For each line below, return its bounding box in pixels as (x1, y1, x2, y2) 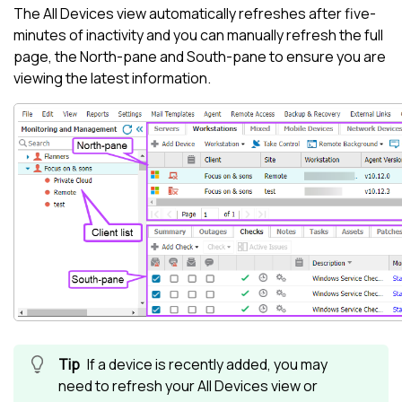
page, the (13, 47, 80, 67)
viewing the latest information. (13, 68, 211, 89)
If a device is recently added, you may (87, 354, 328, 375)
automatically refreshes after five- (146, 4, 376, 24)
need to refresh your (58, 376, 197, 397)
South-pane (187, 47, 267, 67)
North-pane (80, 47, 157, 67)
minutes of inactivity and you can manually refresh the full (13, 25, 383, 46)
